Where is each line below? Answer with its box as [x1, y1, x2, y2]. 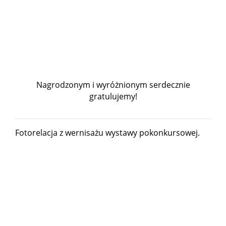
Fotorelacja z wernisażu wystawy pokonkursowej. [15, 127, 200, 138]
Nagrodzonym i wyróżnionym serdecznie [36, 79, 190, 90]
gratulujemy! [89, 90, 137, 102]
